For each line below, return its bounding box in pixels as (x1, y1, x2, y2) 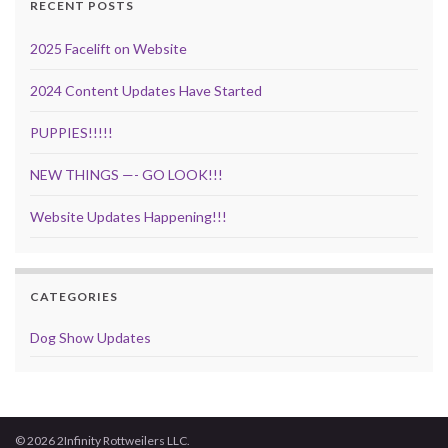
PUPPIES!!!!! (30, 124, 113, 142)
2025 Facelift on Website (30, 40, 187, 58)
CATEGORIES (30, 289, 118, 305)
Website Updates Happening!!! (30, 208, 227, 226)
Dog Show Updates (30, 329, 151, 347)
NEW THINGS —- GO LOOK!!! (30, 166, 223, 184)
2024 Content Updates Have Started (30, 82, 262, 100)
